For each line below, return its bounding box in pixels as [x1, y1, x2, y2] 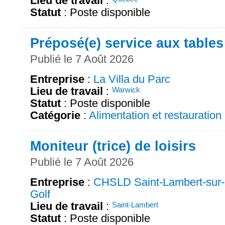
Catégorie [30, 108, 80, 122]
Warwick [112, 85, 140, 94]
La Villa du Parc [93, 72, 170, 85]
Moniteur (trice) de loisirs [30, 138, 196, 154]
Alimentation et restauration [89, 108, 221, 122]
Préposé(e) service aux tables [30, 35, 223, 51]
